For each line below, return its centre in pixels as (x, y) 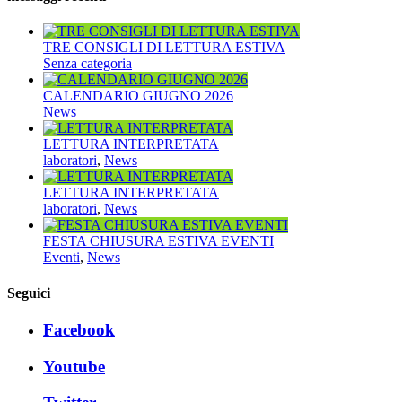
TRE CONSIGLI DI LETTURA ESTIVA (164, 48)
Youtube (74, 366)
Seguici (29, 293)
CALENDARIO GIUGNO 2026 (138, 96)
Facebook (79, 330)
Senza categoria (87, 64)
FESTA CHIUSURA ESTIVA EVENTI (158, 241)
